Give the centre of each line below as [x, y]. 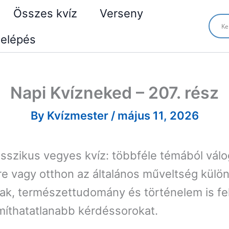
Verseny [121, 13]
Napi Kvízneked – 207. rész [114, 93]
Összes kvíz [45, 13]
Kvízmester [79, 116]
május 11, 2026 [158, 116]
